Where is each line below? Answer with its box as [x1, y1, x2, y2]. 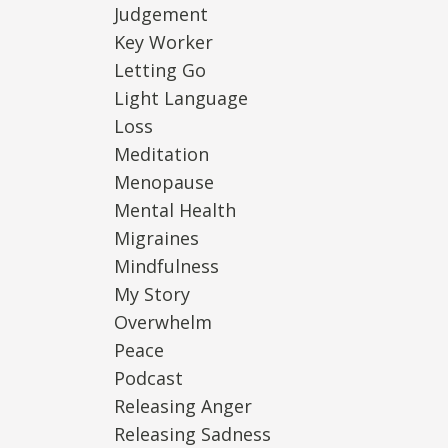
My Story [113, 281, 190, 306]
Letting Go [113, 57, 206, 82]
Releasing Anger [113, 393, 252, 418]
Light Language [113, 85, 248, 110]
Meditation [113, 141, 209, 166]
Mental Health [113, 197, 236, 222]
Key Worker [113, 29, 213, 54]
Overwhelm [113, 309, 212, 334]
